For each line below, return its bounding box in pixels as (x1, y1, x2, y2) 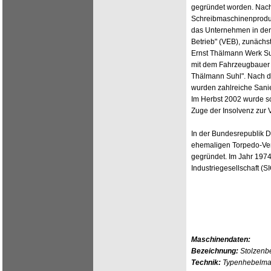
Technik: (191, 258, 221, 267)
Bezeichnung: (191, 247, 238, 255)
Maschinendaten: (191, 235, 250, 244)
